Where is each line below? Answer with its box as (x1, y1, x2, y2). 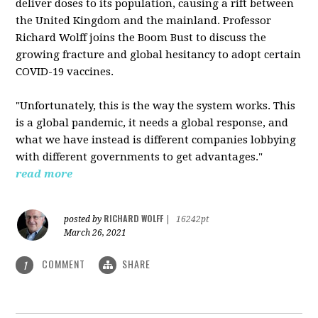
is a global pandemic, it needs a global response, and (16, 116, 289, 129)
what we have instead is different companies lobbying (16, 133, 297, 146)
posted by (64, 214, 104, 224)
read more (16, 167, 73, 180)
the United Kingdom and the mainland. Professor (16, 13, 272, 27)
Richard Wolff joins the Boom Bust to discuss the (16, 31, 267, 44)
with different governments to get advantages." (16, 150, 263, 163)
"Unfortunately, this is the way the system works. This (16, 99, 296, 112)
